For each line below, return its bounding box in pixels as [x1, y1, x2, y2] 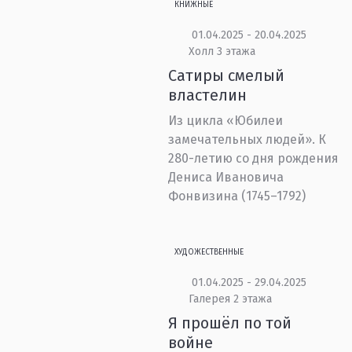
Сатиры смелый [168, 66, 285, 85]
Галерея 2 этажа [188, 292, 272, 306]
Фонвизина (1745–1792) [168, 189, 306, 203]
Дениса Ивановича [168, 170, 284, 185]
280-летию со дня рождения [168, 151, 339, 166]
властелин [168, 86, 247, 104]
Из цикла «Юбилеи [168, 113, 284, 128]
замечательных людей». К [168, 132, 327, 147]
